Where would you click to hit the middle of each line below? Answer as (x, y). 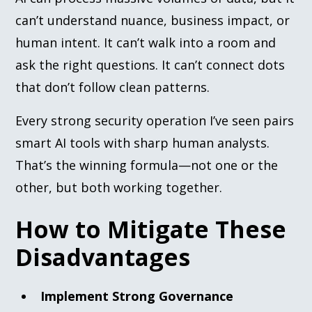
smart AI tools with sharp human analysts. (143, 142)
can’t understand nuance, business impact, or (153, 20)
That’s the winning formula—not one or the (147, 165)
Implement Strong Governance (137, 296)
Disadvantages (103, 257)
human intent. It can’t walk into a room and (146, 42)
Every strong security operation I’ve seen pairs (155, 120)
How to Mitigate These (151, 229)
